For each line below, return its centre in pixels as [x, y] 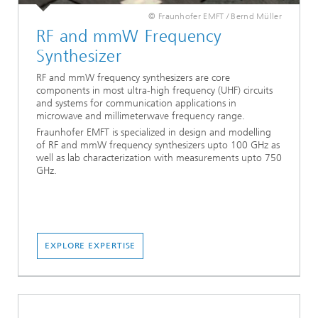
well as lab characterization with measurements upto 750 [159, 158]
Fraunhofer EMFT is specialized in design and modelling [154, 132]
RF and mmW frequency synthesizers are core [133, 77]
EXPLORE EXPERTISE [91, 245]
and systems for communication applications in [136, 103]
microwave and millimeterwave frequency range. [141, 116]
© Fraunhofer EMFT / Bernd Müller [215, 16]
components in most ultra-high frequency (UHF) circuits [154, 90]
